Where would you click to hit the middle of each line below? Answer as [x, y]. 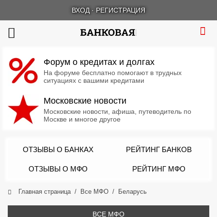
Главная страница [45, 192]
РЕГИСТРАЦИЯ [121, 10]
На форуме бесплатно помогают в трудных [113, 73]
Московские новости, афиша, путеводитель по [117, 111]
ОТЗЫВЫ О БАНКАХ [58, 149]
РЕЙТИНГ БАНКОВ [159, 149]
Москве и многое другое [82, 119]
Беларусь [132, 192]
